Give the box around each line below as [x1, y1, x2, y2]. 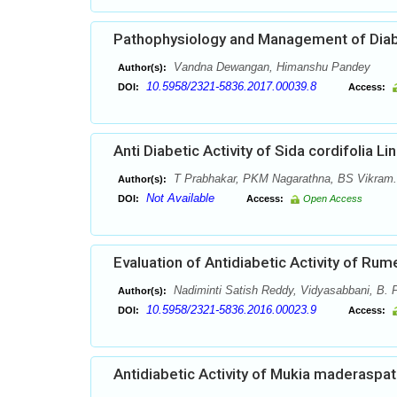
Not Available [146, 191, 214, 205]
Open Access [303, 193, 362, 204]
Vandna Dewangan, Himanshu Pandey [170, 60, 370, 74]
